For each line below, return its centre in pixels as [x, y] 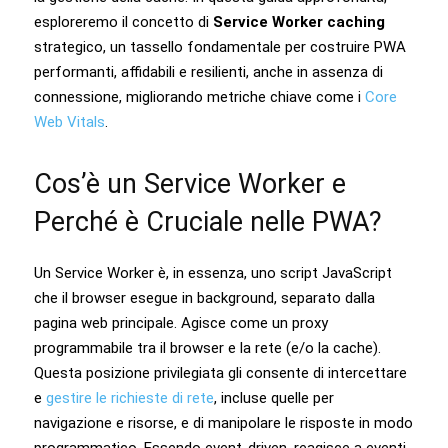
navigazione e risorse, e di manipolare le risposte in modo [223, 422]
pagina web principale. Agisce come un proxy [181, 322]
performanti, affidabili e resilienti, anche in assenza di [208, 71]
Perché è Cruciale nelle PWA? [208, 221]
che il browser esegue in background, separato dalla [204, 297]
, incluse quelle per [274, 397]
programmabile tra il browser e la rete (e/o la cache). [207, 347]
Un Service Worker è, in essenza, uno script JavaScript [213, 272]
